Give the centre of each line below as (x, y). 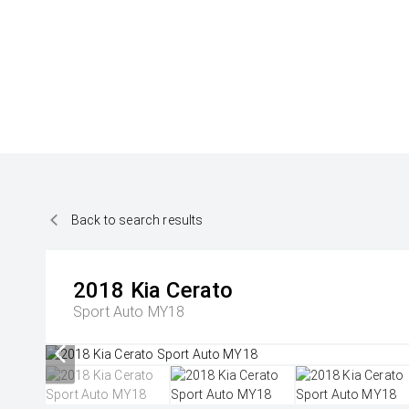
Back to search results (137, 220)
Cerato (200, 290)
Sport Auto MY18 (129, 312)
